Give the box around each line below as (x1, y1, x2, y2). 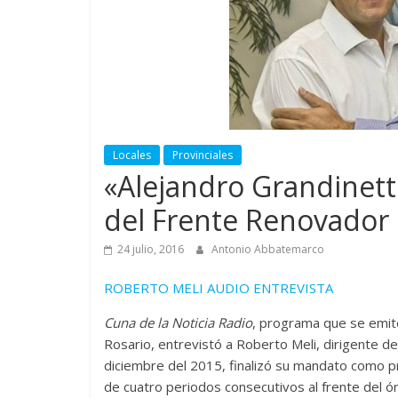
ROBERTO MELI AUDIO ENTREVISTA (104, 278, 333, 297)
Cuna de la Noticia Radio (104, 313, 252, 331)
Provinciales (172, 147, 233, 163)
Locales (113, 147, 151, 163)
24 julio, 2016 (117, 241, 184, 257)
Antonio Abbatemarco (211, 241, 324, 257)
